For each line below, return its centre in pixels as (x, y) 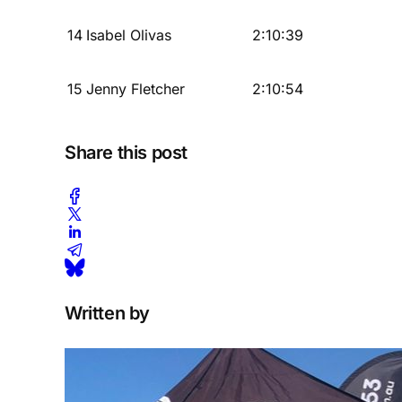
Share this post (126, 152)
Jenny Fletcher (135, 88)
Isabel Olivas (129, 35)
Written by (107, 313)
